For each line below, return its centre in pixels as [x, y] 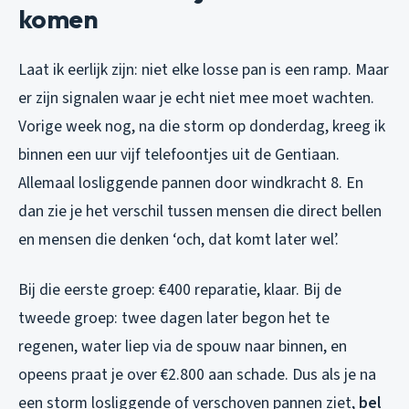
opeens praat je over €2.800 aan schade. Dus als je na [197, 375]
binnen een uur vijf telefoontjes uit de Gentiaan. [179, 155]
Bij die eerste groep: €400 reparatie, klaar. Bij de [180, 290]
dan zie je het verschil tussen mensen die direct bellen [200, 212]
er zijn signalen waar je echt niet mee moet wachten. [196, 99]
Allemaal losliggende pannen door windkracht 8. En [191, 184]
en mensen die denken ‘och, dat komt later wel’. [178, 240]
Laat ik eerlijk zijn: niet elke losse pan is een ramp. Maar [204, 70]
